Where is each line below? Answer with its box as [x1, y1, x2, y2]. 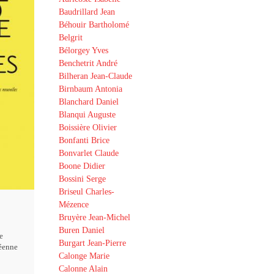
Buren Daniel [59, 226, 105, 235]
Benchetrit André [59, 59, 117, 68]
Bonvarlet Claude [59, 149, 119, 158]
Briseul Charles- [59, 187, 114, 196]
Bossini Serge [59, 174, 106, 183]
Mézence [59, 200, 89, 209]
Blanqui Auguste [59, 110, 116, 119]
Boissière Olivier [59, 123, 117, 132]
